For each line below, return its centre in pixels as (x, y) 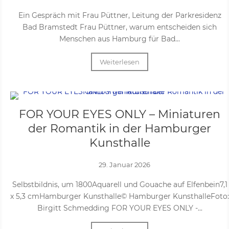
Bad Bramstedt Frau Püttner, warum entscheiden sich (120, 27)
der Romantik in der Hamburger (120, 129)
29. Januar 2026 (125, 165)
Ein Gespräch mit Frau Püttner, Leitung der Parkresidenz (120, 15)
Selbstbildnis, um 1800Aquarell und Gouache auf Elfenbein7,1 (120, 185)
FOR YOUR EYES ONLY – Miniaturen (120, 114)
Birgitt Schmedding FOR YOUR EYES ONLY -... (120, 208)
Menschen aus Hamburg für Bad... (120, 39)
